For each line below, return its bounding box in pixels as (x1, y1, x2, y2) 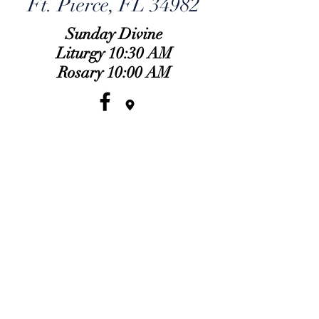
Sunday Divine (66, 24, 162, 43)
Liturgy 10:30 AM (56, 43, 172, 63)
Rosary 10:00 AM (57, 63, 171, 82)
